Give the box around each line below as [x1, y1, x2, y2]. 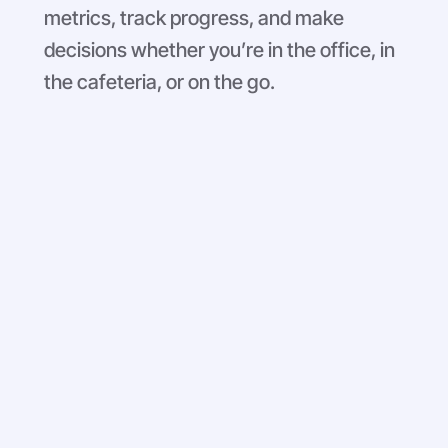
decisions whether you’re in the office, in [44, 37, 396, 62]
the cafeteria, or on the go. [44, 69, 276, 94]
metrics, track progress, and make [44, 5, 345, 30]
